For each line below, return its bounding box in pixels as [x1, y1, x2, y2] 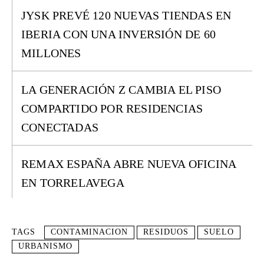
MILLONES [21, 47, 81, 60]
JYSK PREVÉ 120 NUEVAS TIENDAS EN [21, 9, 232, 22]
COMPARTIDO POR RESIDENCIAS [21, 102, 203, 115]
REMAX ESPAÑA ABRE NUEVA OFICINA [21, 157, 237, 170]
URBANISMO [18, 242, 72, 250]
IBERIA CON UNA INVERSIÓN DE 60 [21, 28, 216, 41]
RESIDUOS [143, 227, 189, 236]
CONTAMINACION [51, 227, 128, 236]
